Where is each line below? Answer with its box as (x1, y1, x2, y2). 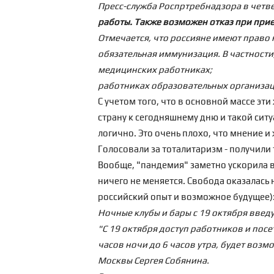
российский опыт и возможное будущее (98, 191, 270, 202)
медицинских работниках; (98, 64, 212, 75)
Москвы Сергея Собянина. (98, 255, 211, 265)
